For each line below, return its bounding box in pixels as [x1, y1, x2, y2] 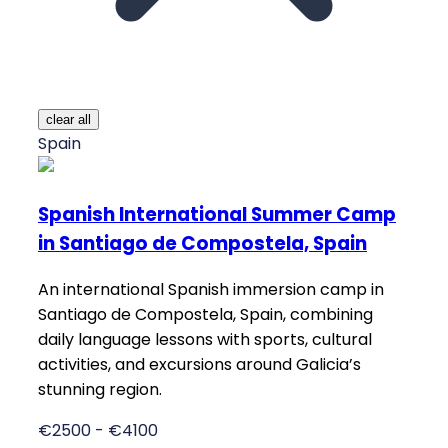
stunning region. [38, 377, 162, 401]
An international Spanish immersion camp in [38, 277, 384, 301]
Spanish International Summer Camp [38, 201, 396, 229]
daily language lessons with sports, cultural [38, 327, 372, 351]
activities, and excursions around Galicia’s [38, 352, 361, 376]
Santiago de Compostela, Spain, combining [38, 302, 373, 326]
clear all [46, 112, 91, 128]
